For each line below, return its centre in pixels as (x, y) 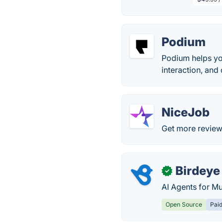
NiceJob (186, 112)
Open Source (184, 204)
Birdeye (198, 171)
